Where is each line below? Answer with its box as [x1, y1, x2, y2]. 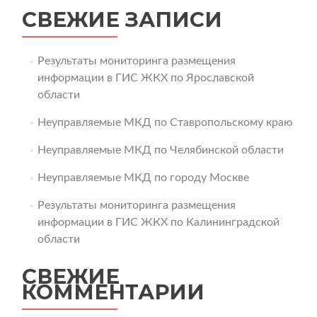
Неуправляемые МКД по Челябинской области [37, 144, 284, 156]
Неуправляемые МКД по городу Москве [37, 172, 249, 183]
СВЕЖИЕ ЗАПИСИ [22, 7, 222, 32]
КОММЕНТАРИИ [22, 279, 204, 304]
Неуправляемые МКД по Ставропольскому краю [37, 117, 293, 128]
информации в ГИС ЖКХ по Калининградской [37, 217, 279, 228]
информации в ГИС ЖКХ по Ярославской [37, 72, 254, 83]
